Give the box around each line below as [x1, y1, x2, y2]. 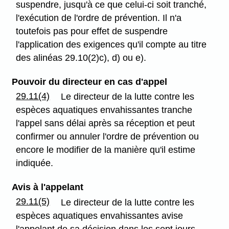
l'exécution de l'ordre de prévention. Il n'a [16, 13, 182, 24]
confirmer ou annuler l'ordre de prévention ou [16, 131, 199, 142]
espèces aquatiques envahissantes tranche [16, 105, 193, 116]
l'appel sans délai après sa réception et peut [16, 118, 195, 129]
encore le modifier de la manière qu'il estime [16, 145, 196, 155]
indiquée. [16, 158, 54, 169]
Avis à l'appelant [11, 182, 83, 193]
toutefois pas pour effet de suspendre [16, 26, 168, 37]
